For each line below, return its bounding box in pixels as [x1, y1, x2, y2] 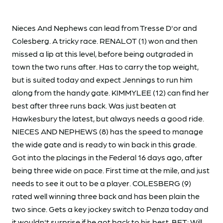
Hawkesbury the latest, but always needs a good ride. [12, 113, 204, 123]
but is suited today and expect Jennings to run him [12, 74, 193, 84]
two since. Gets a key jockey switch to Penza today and [12, 204, 209, 214]
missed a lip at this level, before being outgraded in [12, 48, 193, 58]
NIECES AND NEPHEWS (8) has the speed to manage [12, 126, 203, 136]
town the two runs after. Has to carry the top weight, [12, 61, 199, 71]
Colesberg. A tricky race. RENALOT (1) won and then [12, 35, 198, 45]
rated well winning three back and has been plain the [12, 191, 200, 201]
